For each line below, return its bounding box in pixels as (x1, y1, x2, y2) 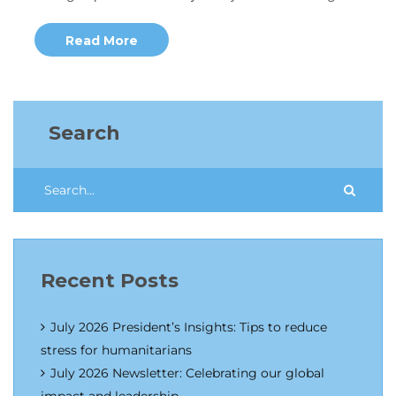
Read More (65, 33, 138, 49)
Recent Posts (41, 269, 179, 293)
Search (49, 121, 120, 145)
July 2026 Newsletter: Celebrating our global (50, 365, 324, 381)
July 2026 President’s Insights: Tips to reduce (50, 319, 327, 335)
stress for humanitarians (41, 342, 192, 358)
